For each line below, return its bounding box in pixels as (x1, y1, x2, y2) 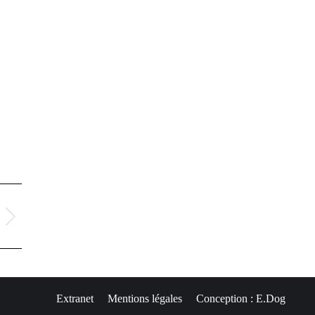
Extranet (56, 292, 94, 304)
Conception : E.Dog (196, 292, 285, 304)
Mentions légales (108, 292, 182, 304)
